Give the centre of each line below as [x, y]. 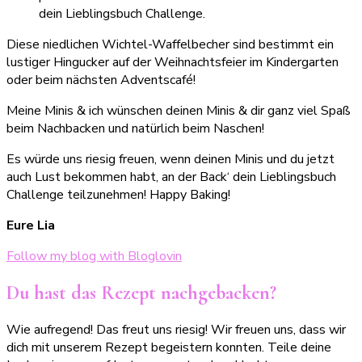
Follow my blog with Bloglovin [94, 257]
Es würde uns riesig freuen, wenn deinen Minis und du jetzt [170, 160]
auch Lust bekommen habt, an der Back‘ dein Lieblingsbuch [171, 177]
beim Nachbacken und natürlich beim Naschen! [135, 129]
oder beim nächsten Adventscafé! [101, 80]
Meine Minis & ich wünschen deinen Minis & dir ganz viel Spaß [179, 111]
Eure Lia [31, 226]
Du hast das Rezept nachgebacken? [141, 293]
